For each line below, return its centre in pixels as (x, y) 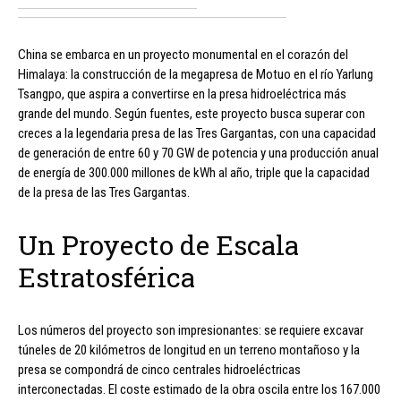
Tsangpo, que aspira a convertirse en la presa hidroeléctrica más (182, 94)
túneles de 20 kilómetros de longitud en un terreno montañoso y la (189, 350)
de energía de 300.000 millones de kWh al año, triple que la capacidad (194, 173)
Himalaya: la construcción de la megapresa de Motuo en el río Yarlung (196, 75)
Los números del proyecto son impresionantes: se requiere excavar (191, 331)
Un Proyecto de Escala (158, 245)
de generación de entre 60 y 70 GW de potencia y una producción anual (198, 154)
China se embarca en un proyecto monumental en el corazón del (183, 55)
